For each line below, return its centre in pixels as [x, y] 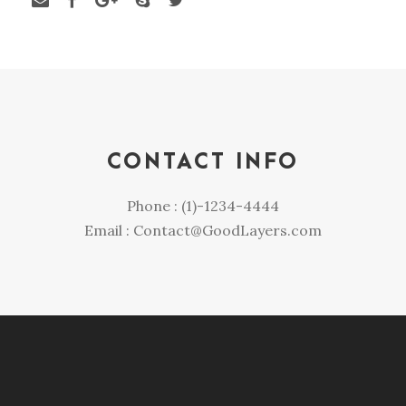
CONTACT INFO [203, 162]
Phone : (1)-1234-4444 [203, 206]
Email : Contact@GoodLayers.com [203, 230]
